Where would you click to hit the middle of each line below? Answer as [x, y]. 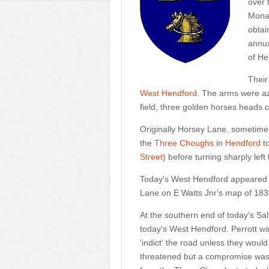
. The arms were [229, 93]
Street [151, 157]
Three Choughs [184, 143]
